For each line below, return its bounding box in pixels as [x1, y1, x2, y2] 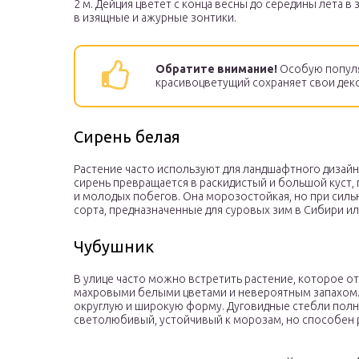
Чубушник [74, 237, 154, 256]
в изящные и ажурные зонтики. [74, 11, 236, 25]
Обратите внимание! [155, 63, 277, 76]
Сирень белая [74, 127, 180, 147]
